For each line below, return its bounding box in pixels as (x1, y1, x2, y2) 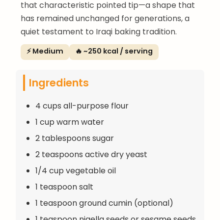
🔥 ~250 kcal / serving (75, 46, 153, 56)
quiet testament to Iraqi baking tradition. (21, 26, 177, 37)
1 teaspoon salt (35, 181, 93, 192)
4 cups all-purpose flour (35, 100, 129, 111)
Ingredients (29, 75, 89, 90)
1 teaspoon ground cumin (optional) (35, 197, 173, 209)
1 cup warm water (35, 116, 104, 128)
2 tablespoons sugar (35, 132, 114, 144)
